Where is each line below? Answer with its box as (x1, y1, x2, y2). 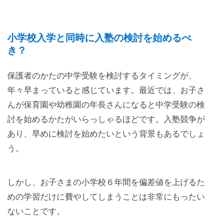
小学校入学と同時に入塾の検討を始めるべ (7, 32, 191, 43)
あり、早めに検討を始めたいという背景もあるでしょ (7, 129, 205, 139)
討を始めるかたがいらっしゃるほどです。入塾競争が (7, 114, 205, 124)
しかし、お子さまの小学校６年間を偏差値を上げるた (7, 177, 205, 187)
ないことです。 (7, 206, 65, 216)
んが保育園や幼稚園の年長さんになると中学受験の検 (7, 100, 205, 109)
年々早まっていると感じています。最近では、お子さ (7, 85, 205, 95)
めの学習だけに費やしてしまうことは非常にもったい (7, 192, 205, 201)
